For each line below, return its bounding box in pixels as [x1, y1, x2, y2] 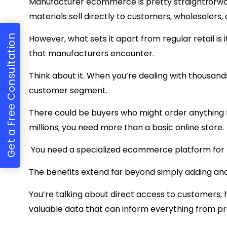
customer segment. [29, 85, 107, 96]
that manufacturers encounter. [29, 48, 154, 59]
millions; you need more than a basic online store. [29, 122, 224, 133]
